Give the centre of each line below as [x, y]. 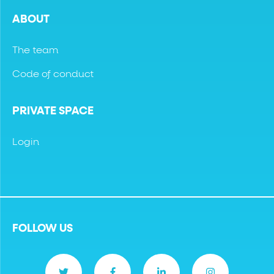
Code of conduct [53, 74]
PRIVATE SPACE [53, 112]
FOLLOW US [43, 229]
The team [35, 50]
